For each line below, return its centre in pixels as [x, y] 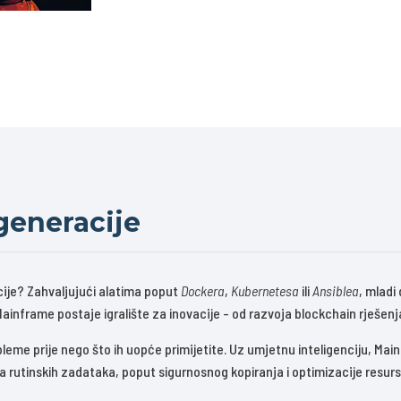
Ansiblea [336, 291]
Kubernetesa [265, 291]
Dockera [203, 291]
